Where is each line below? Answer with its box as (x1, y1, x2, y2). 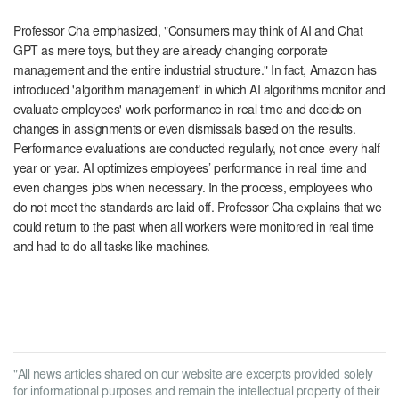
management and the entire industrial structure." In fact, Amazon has (13, 66, 377, 79)
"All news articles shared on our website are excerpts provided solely (13, 369, 374, 382)
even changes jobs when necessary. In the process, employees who (13, 183, 373, 197)
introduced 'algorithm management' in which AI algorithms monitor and (13, 85, 386, 99)
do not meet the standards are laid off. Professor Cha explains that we (13, 203, 382, 216)
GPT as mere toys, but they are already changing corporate (13, 46, 329, 60)
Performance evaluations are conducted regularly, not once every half (13, 144, 380, 158)
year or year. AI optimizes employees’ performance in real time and (13, 164, 367, 177)
